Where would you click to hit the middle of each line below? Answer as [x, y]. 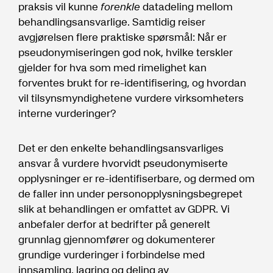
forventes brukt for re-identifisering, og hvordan [132, 82]
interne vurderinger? [67, 113]
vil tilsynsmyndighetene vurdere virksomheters [131, 97]
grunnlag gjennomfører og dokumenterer [117, 239]
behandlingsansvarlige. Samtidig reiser [112, 21]
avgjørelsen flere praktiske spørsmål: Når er [122, 37]
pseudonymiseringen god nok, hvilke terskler [126, 52]
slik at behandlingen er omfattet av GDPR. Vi [124, 208]
